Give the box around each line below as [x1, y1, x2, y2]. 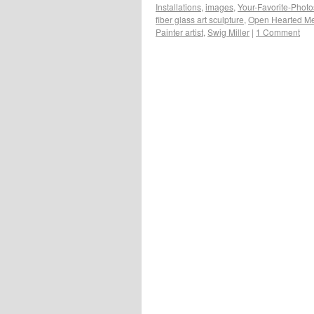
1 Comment [256, 25, 300, 38]
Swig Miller [207, 25, 250, 38]
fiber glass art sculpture [156, 13, 244, 25]
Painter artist [156, 25, 203, 38]
